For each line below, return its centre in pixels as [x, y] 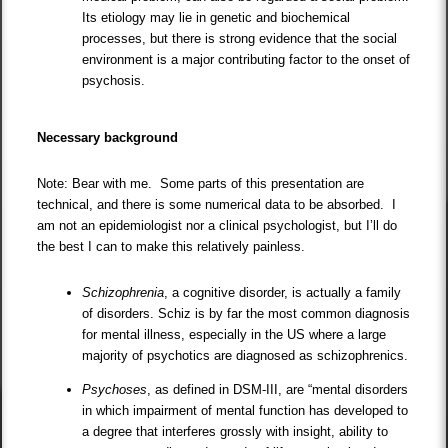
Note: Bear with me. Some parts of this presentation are [201, 184]
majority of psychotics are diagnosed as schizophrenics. [245, 356]
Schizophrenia [123, 293]
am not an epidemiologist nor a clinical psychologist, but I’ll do [217, 226]
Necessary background [108, 138]
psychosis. [114, 81]
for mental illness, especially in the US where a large [234, 335]
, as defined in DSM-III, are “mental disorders [278, 390]
